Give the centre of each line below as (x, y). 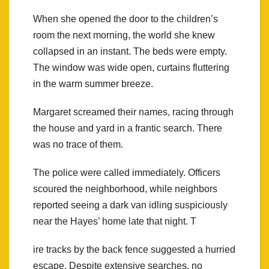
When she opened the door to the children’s (125, 19)
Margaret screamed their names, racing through (133, 112)
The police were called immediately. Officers (127, 172)
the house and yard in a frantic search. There (128, 128)
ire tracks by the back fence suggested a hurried (134, 249)
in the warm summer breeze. (93, 83)
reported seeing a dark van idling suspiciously (130, 205)
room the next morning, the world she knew (124, 35)
